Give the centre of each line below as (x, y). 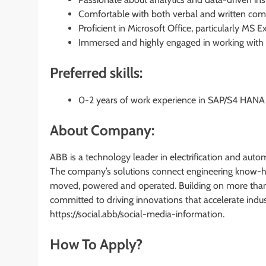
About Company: (102, 130)
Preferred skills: (96, 72)
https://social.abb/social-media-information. (137, 214)
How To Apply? (96, 245)
